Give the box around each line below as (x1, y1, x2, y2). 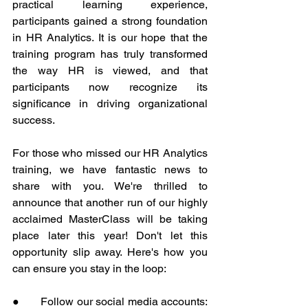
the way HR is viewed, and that (12, 64, 208, 77)
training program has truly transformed (12, 47, 208, 60)
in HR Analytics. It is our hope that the (12, 31, 208, 44)
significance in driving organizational (12, 97, 208, 110)
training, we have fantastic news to (12, 163, 208, 176)
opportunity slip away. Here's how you (12, 245, 208, 258)
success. (12, 113, 55, 126)
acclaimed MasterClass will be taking (12, 212, 208, 225)
